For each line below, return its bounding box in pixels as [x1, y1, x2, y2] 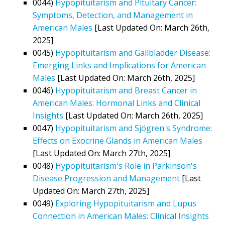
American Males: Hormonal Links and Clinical [33, 97, 200, 108]
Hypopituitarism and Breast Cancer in [55, 84, 197, 96]
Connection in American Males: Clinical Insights [33, 210, 209, 221]
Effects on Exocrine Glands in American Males [33, 135, 202, 146]
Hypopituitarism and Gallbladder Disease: [55, 47, 210, 58]
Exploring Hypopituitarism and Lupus [55, 197, 196, 209]
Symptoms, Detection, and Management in [33, 9, 193, 21]
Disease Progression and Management [33, 172, 180, 184]
